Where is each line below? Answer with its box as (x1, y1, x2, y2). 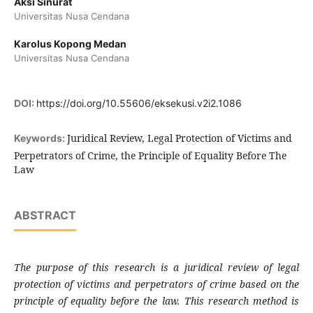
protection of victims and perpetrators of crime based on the (13, 277, 300, 291)
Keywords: (13, 132, 67, 145)
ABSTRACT (13, 208, 76, 223)
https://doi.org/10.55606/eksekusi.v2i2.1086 (36, 97, 242, 110)
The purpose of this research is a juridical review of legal (13, 261, 300, 275)
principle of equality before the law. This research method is (13, 294, 300, 308)
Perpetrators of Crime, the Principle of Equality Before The (13, 149, 286, 163)
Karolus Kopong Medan (13, 38, 126, 50)
